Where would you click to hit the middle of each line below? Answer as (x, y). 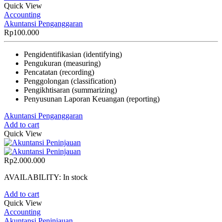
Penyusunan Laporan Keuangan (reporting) (92, 99)
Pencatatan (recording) (59, 72)
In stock (75, 177)
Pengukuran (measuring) (62, 63)
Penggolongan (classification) (70, 81)
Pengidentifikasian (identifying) (73, 54)
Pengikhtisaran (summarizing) (70, 90)
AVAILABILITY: (33, 177)
